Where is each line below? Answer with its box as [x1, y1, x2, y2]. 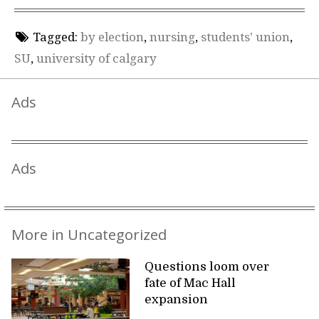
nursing [149, 30, 195, 44]
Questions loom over [145, 259, 270, 273]
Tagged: [32, 30, 78, 44]
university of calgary [36, 51, 157, 66]
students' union [200, 30, 290, 44]
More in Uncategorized [11, 224, 167, 244]
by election [80, 30, 144, 44]
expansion [145, 292, 209, 306]
